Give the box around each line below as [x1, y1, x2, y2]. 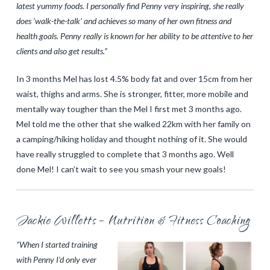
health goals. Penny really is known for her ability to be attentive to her [16, 30, 253, 41]
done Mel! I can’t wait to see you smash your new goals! [16, 163, 226, 174]
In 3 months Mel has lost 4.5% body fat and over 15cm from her [16, 73, 253, 84]
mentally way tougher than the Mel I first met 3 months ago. [16, 103, 242, 114]
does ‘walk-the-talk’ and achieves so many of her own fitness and [16, 15, 231, 26]
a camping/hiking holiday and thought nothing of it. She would [16, 133, 247, 144]
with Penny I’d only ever [16, 254, 96, 265]
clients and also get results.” [16, 45, 107, 56]
